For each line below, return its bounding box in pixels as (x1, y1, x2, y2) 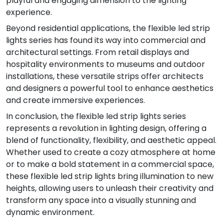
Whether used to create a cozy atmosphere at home (6, 146, 215, 158)
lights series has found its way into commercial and (6, 34, 205, 46)
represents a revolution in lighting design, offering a (6, 122, 206, 134)
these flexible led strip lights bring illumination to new (6, 170, 213, 182)
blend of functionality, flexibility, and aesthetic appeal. (6, 134, 216, 146)
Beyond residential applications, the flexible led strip (6, 22, 210, 34)
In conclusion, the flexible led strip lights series (6, 110, 186, 122)
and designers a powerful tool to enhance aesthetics (6, 82, 213, 94)
